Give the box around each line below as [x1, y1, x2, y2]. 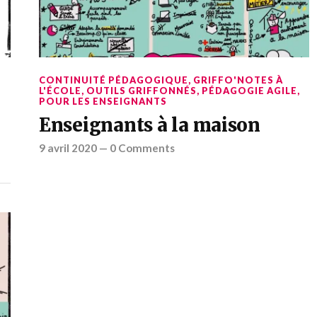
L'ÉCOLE [38, 84, 81, 96]
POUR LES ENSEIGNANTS [38, 95, 167, 107]
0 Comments [109, 141, 175, 154]
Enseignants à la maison [38, 113, 260, 137]
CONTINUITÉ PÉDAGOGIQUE [38, 74, 188, 86]
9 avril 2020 [38, 141, 97, 154]
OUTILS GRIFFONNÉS [86, 84, 197, 96]
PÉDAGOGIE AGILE [201, 84, 297, 96]
